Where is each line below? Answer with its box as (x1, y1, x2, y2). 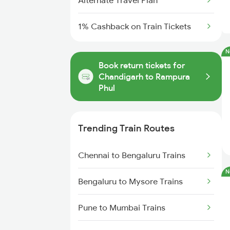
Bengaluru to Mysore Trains (78, 176, 183, 186)
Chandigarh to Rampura (99, 71, 190, 82)
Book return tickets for (99, 60, 185, 70)
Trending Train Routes (78, 122, 175, 134)
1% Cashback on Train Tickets (78, 21, 191, 31)
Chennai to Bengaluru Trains (78, 150, 185, 160)
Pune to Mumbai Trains (78, 202, 165, 213)
